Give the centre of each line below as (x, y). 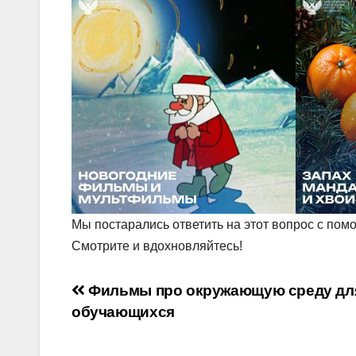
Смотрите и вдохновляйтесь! (157, 246)
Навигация (139, 296)
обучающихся (123, 312)
